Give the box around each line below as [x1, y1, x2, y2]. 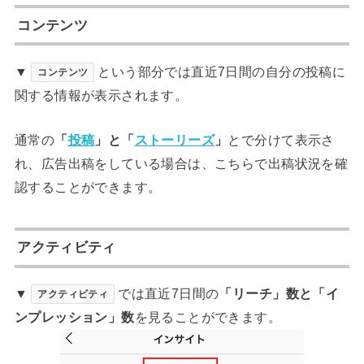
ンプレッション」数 [14, 310, 135, 325]
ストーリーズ [134, 132, 215, 147]
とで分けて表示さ [227, 132, 335, 147]
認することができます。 [14, 179, 162, 194]
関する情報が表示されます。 [14, 87, 188, 102]
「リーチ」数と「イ [219, 286, 340, 301]
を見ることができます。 [134, 310, 282, 325]
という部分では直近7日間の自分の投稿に [97, 63, 346, 79]
